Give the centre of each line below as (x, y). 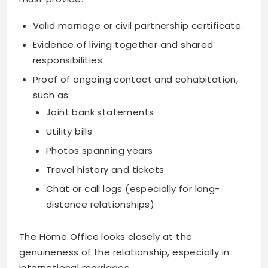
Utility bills (69, 131)
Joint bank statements (100, 112)
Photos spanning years (100, 150)
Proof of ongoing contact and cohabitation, (135, 79)
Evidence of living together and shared (123, 44)
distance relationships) (100, 204)
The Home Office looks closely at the (106, 237)
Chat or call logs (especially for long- (133, 188)
